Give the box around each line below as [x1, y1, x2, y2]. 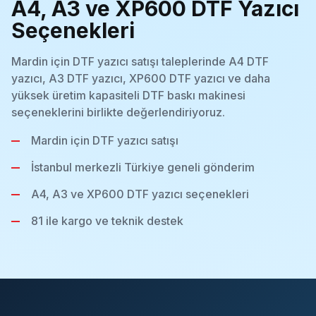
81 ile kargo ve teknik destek [31, 214, 183, 228]
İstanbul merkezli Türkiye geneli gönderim [31, 160, 255, 174]
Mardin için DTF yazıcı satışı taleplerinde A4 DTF [11, 54, 269, 68]
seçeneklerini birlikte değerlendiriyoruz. [11, 105, 225, 119]
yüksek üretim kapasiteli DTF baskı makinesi [11, 88, 245, 102]
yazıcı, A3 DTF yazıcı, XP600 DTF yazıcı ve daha [11, 71, 270, 85]
